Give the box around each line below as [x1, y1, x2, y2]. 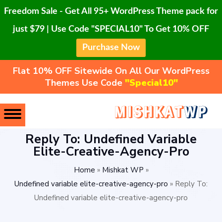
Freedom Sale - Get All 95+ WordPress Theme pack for [4, 7, 218, 16]
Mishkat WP [102, 165, 144, 175]
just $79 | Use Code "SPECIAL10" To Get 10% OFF [13, 25, 209, 34]
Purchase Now [82, 43, 140, 52]
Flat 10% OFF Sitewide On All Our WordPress [12, 65, 210, 77]
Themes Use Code [44, 77, 125, 89]
